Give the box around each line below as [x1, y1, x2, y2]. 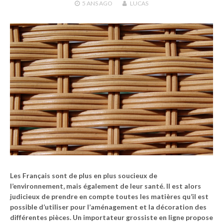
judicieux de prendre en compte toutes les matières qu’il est [10, 192, 209, 201]
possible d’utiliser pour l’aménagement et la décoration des [10, 203, 207, 212]
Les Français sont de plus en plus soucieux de [10, 171, 157, 180]
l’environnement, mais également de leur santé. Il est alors [10, 182, 201, 191]
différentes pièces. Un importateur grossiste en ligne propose [10, 213, 213, 222]
